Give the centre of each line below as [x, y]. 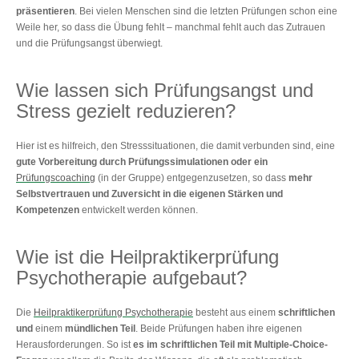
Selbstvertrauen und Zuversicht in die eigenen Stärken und [149, 194]
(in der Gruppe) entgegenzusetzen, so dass [192, 177]
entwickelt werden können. [139, 210]
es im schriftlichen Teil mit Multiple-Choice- [230, 344]
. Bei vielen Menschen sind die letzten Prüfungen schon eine [206, 11]
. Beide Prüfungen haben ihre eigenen [219, 328]
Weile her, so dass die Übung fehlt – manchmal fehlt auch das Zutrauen [171, 27]
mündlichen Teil [100, 328]
